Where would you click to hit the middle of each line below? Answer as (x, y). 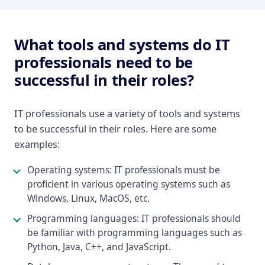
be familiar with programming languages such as (135, 232)
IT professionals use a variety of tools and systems (127, 114)
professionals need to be (104, 62)
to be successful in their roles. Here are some (115, 129)
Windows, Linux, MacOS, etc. (88, 198)
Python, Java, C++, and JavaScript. (99, 247)
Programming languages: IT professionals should (134, 218)
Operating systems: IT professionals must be (124, 170)
